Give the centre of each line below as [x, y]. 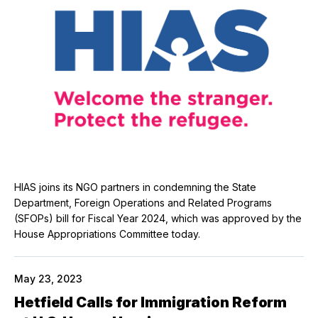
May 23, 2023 [48, 278]
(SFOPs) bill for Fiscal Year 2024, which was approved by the [158, 218]
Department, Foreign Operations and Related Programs [143, 202]
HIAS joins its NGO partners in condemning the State [135, 187]
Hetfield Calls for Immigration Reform [151, 302]
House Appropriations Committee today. [107, 234]
